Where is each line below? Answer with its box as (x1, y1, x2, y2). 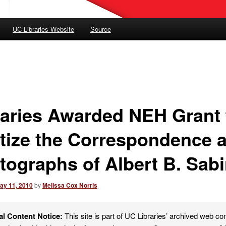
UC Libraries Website (13, 24, 75, 34)
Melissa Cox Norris (42, 180, 97, 190)
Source (90, 24, 111, 34)
